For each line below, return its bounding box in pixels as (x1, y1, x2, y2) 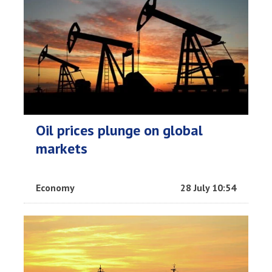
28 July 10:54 (180, 182, 236, 194)
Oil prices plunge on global (36, 121, 203, 140)
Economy (36, 182, 75, 194)
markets (36, 139, 87, 158)
